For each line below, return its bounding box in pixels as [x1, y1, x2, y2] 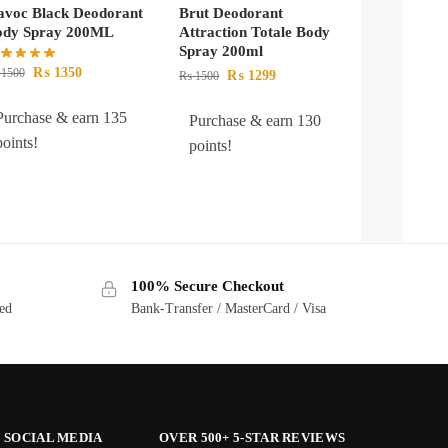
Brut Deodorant [179, 4, 284, 21]
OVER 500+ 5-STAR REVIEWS [159, 429, 346, 445]
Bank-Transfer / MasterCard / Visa [130, 300, 326, 316]
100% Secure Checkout [130, 278, 284, 295]
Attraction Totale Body [179, 23, 331, 40]
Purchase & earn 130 [189, 111, 322, 129]
